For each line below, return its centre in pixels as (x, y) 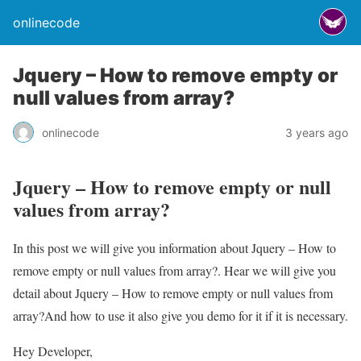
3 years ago (317, 132)
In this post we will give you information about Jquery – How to (174, 247)
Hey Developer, (53, 351)
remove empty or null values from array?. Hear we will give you (174, 270)
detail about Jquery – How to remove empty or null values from (173, 293)
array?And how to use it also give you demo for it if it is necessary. (180, 315)
